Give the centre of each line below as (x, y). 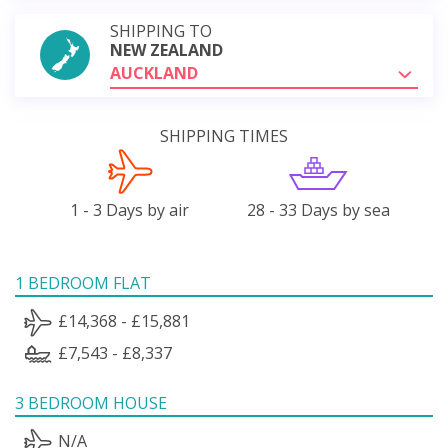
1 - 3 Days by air (130, 209)
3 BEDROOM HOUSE (91, 402)
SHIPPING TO (161, 30)
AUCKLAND (154, 72)
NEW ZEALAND (166, 49)
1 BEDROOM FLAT (83, 282)
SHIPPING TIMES (224, 135)
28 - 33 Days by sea (318, 209)
